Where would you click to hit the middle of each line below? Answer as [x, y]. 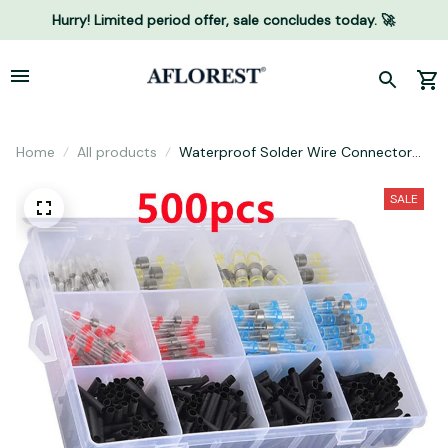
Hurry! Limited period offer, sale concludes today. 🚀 [224, 19]
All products [117, 152]
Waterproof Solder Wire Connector [295, 152]
